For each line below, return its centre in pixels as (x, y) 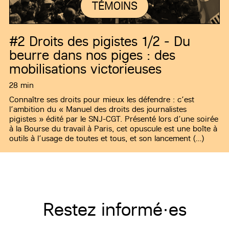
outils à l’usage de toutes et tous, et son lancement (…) (107, 139)
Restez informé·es (114, 210)
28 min (21, 85)
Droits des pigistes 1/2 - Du (108, 41)
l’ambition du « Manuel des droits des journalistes (98, 109)
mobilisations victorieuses (85, 69)
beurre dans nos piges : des (92, 55)
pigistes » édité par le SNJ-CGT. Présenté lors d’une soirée (114, 119)
